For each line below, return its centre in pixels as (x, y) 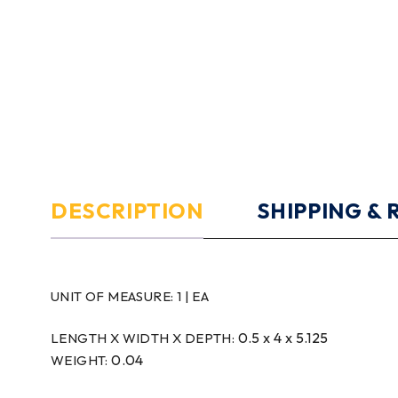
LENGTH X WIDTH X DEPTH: (144, 338)
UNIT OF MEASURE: (114, 296)
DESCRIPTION (127, 210)
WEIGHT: (81, 360)
